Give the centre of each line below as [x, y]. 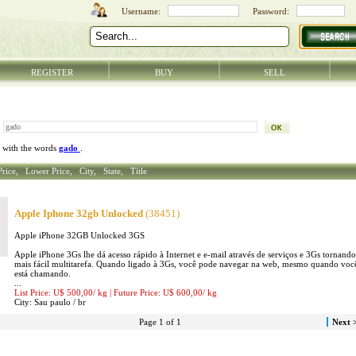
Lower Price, [51, 171]
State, [115, 171]
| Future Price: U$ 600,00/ [157, 293]
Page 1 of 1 [161, 322]
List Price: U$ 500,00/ [54, 293]
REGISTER [52, 72]
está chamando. [42, 274]
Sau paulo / [54, 302]
